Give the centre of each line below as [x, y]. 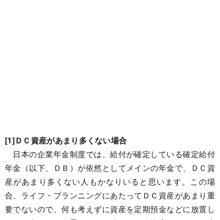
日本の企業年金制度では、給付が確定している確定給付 [110, 154]
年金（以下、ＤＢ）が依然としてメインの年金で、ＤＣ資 [110, 168]
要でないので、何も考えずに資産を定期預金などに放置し [110, 209]
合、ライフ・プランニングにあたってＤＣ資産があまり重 [110, 195]
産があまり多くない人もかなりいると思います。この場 [110, 181]
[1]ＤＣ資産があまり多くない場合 [66, 140]
